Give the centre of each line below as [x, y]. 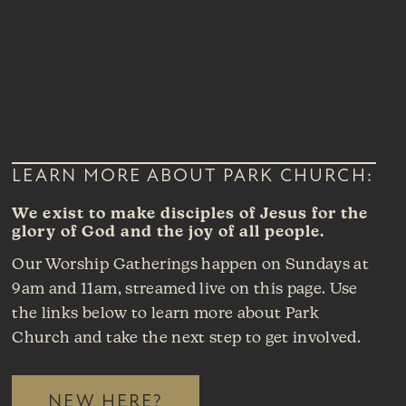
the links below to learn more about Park [166, 314]
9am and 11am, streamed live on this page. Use [185, 290]
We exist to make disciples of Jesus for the [190, 214]
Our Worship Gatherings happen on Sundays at [191, 266]
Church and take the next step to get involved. [187, 339]
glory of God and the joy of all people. [169, 232]
